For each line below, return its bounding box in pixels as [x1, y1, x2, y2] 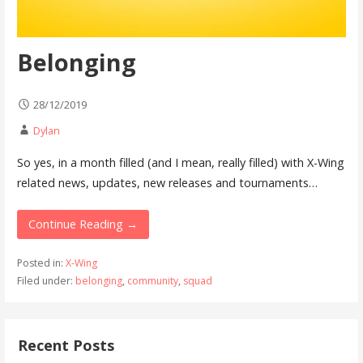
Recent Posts [18, 335, 115, 355]
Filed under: [16, 274, 75, 288]
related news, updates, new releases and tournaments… [16, 174, 318, 190]
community [126, 274, 178, 288]
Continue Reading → [28, 216, 138, 233]
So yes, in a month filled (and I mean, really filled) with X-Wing [16, 154, 344, 170]
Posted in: [16, 256, 66, 271]
